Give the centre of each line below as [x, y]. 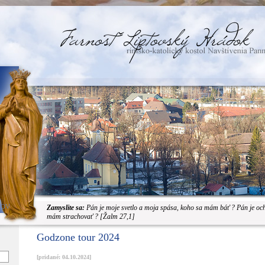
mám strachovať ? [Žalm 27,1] [91, 216]
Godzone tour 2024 [78, 237]
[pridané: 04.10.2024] [64, 257]
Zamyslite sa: [66, 208]
